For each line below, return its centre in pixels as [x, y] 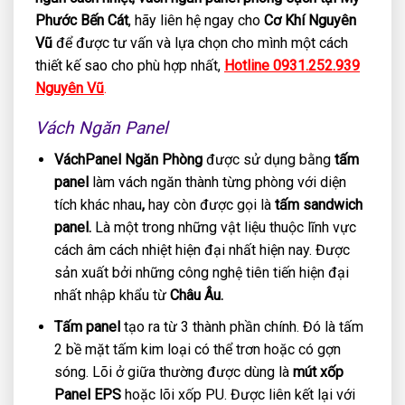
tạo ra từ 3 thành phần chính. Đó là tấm [243, 326]
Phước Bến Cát [82, 20]
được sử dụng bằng [270, 160]
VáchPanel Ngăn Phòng [130, 160]
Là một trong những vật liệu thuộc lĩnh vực [225, 228]
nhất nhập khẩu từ [112, 296]
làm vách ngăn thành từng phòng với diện [217, 183]
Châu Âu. [196, 296]
